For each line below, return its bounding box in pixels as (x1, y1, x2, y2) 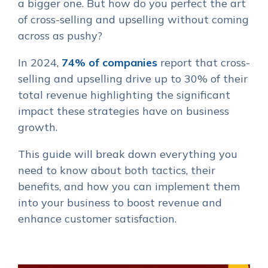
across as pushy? (18, 29, 102, 42)
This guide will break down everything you (18, 147, 237, 161)
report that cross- (157, 56, 250, 69)
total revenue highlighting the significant (18, 88, 230, 102)
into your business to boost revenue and (18, 196, 222, 209)
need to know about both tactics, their (18, 163, 215, 177)
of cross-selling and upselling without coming (18, 13, 249, 26)
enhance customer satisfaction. (18, 212, 176, 226)
